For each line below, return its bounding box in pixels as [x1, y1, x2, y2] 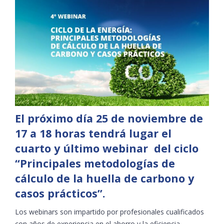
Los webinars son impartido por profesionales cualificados [14, 206, 204, 216]
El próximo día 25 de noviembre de [14, 110, 203, 125]
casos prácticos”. [14, 185, 105, 200]
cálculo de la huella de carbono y [14, 170, 194, 185]
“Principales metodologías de [14, 155, 175, 170]
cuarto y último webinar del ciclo [14, 140, 201, 155]
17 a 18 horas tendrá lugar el [14, 125, 171, 140]
